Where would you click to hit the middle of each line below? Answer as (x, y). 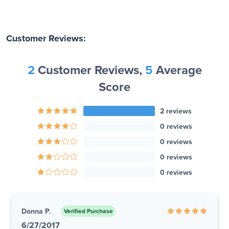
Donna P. (36, 211)
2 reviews (176, 111)
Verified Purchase (88, 211)
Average (177, 71)
